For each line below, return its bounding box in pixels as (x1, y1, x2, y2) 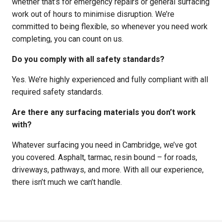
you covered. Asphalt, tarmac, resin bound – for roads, (12, 152, 197, 162)
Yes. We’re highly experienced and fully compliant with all (12, 74, 208, 84)
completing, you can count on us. (12, 34, 123, 44)
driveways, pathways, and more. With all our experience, (12, 165, 204, 174)
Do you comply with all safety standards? (12, 54, 165, 64)
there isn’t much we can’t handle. (12, 177, 122, 187)
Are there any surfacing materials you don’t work (12, 107, 196, 117)
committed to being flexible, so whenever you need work (12, 21, 208, 31)
